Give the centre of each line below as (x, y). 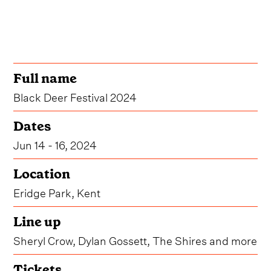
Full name (45, 79)
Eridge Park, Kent (57, 192)
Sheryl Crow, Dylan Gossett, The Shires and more (135, 240)
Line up (38, 222)
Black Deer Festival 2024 (75, 96)
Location (42, 174)
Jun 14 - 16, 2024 (55, 144)
